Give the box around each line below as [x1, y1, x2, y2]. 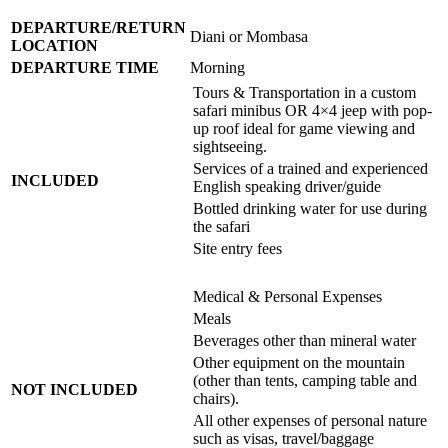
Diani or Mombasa [190, 28, 308, 46]
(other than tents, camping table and [193, 372, 417, 390]
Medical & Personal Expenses [193, 288, 382, 306]
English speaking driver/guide [193, 178, 381, 196]
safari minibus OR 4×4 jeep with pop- [193, 102, 432, 120]
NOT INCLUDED [11, 381, 138, 399]
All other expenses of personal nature [193, 412, 427, 430]
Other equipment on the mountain [193, 354, 405, 372]
